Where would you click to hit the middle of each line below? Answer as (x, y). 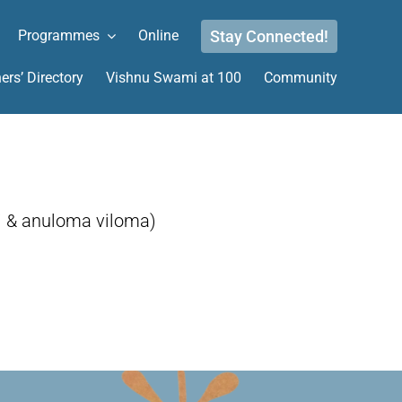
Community (301, 78)
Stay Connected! (270, 36)
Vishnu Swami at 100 (174, 78)
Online (159, 35)
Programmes (59, 35)
